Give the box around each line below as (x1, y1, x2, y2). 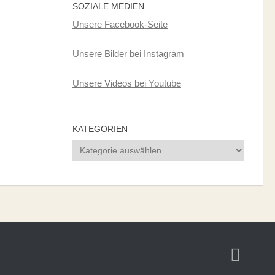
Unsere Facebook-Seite (72, 19, 168, 29)
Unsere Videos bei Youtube (72, 78, 181, 88)
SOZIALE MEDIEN (72, 1, 144, 11)
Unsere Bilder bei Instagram (72, 48, 184, 59)
